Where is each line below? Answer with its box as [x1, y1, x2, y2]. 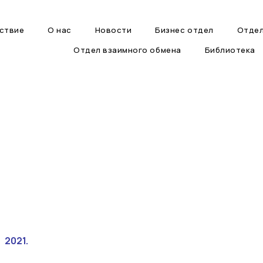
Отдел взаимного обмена [73, 45, 181, 55]
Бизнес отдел [155, 25, 214, 35]
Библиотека [204, 45, 255, 55]
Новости [95, 25, 132, 35]
